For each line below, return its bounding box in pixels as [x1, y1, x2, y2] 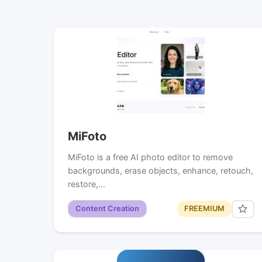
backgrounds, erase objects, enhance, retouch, [68, 165, 253, 175]
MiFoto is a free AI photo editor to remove [68, 151, 233, 162]
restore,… [68, 178, 105, 189]
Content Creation [75, 204, 139, 213]
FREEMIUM [184, 204, 225, 213]
